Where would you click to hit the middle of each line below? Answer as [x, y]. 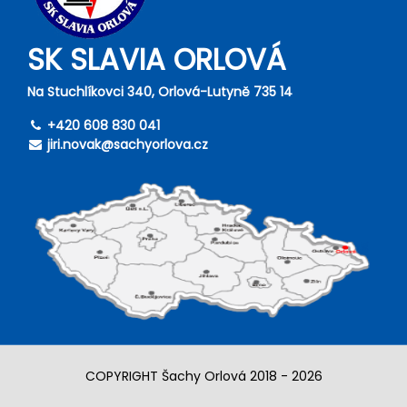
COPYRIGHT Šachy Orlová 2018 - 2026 [203, 376]
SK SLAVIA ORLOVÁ [157, 59]
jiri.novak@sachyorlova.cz [128, 144]
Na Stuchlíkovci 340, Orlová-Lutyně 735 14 [160, 91]
